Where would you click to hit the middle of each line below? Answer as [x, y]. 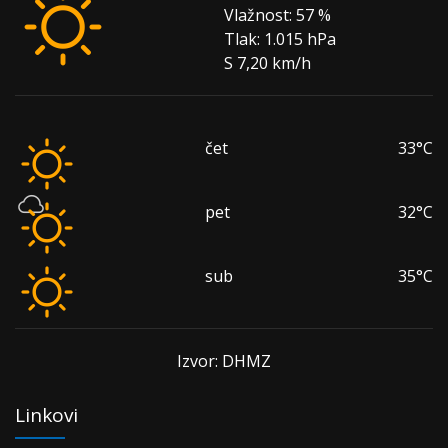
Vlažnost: [258, 15]
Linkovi [46, 415]
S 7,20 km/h [267, 63]
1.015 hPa [298, 39]
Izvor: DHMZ [224, 361]
